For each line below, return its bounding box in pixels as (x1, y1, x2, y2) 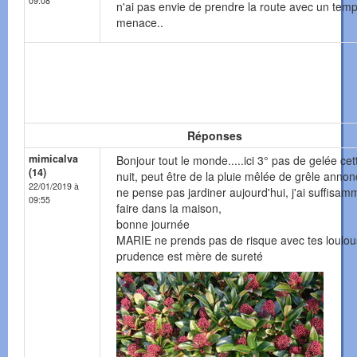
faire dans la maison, (116, 200, 222, 217)
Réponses (187, 127, 242, 144)
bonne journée (116, 216, 190, 233)
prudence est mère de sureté (116, 248, 263, 265)
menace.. (116, 14, 163, 31)
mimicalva (29, 151, 78, 167)
